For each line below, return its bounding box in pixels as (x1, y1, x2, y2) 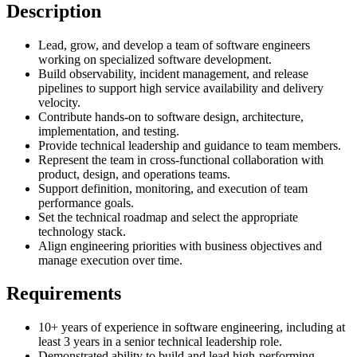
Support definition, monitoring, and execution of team (38, 181, 308, 195)
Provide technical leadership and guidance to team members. (38, 138, 341, 152)
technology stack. (38, 224, 126, 238)
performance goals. (38, 195, 134, 210)
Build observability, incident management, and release (38, 66, 308, 80)
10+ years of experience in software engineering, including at (38, 320, 345, 335)
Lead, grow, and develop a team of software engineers (38, 37, 310, 52)
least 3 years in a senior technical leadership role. (38, 335, 282, 349)
